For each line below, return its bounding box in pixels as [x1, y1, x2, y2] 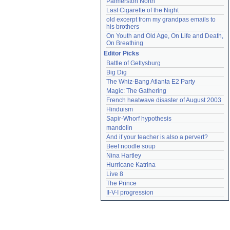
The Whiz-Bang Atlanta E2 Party [106, 78, 195, 85]
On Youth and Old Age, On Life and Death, [106, 32, 223, 40]
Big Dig [106, 69, 127, 76]
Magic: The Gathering [106, 87, 166, 94]
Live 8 [106, 170, 123, 178]
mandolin [106, 124, 132, 131]
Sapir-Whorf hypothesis [106, 115, 171, 122]
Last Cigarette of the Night [106, 7, 179, 14]
